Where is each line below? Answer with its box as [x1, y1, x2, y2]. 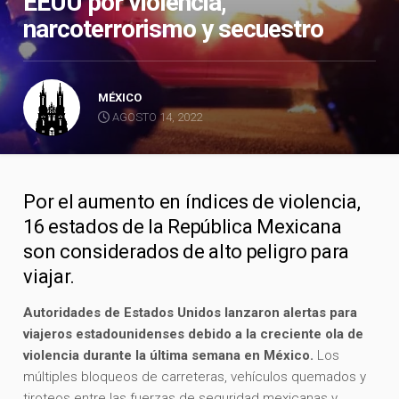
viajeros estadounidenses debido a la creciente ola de [23, 325, 364, 342]
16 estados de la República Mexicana [23, 215, 342, 238]
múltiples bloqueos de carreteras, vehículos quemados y [23, 368, 367, 385]
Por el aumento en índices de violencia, [23, 190, 361, 213]
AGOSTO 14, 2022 [110, 110, 203, 124]
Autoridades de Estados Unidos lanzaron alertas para [23, 304, 358, 321]
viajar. [23, 265, 76, 288]
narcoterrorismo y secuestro [23, 13, 324, 44]
